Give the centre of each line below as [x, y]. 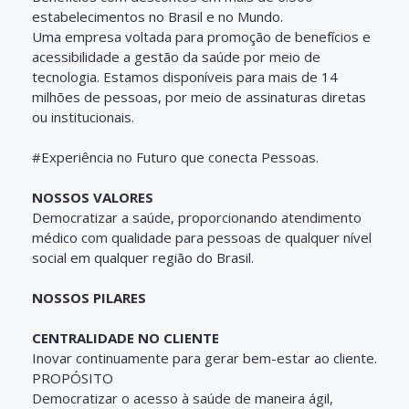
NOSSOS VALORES [93, 197]
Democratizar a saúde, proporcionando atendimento [197, 217]
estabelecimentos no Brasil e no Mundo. [157, 16]
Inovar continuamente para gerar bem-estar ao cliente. [204, 358]
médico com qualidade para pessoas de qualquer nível [202, 237]
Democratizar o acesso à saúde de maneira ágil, [183, 398]
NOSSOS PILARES [89, 298]
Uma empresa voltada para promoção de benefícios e [201, 37]
